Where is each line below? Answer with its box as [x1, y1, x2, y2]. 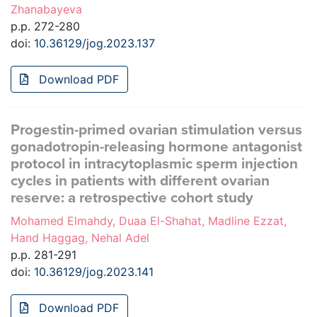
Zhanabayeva [11, 2, 82, 17]
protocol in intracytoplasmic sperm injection [11, 155, 298, 173]
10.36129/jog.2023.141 [34, 265, 154, 279]
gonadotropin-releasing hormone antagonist [11, 138, 302, 156]
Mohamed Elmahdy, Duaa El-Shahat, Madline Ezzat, [11, 214, 287, 229]
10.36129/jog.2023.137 [34, 36, 155, 51]
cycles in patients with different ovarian [11, 172, 270, 190]
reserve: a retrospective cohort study [11, 189, 253, 207]
